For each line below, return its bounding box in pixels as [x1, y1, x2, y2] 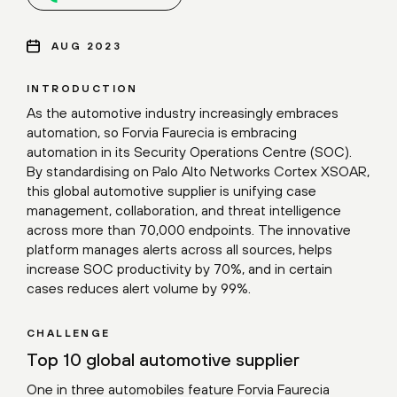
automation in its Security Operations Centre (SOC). [27, 143, 352, 160]
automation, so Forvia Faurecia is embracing [27, 123, 297, 140]
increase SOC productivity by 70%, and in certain [27, 260, 332, 276]
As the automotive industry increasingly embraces [27, 104, 339, 121]
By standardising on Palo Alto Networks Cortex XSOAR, [27, 162, 370, 179]
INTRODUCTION [27, 82, 138, 95]
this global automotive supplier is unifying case [27, 182, 316, 198]
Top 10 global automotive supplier [27, 348, 300, 370]
